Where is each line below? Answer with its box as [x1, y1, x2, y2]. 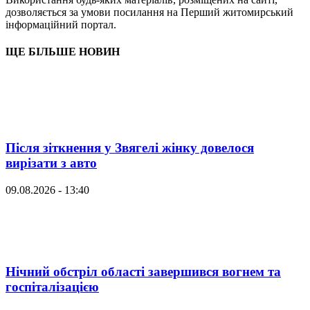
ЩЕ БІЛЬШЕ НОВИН [6, 46, 120, 58]
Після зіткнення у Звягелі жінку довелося [6, 140, 254, 156]
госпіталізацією [6, 279, 99, 294]
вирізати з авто [6, 156, 97, 171]
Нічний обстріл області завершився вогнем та [6, 264, 281, 279]
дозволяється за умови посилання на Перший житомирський [6, 6, 293, 19]
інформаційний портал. [6, 19, 116, 31]
